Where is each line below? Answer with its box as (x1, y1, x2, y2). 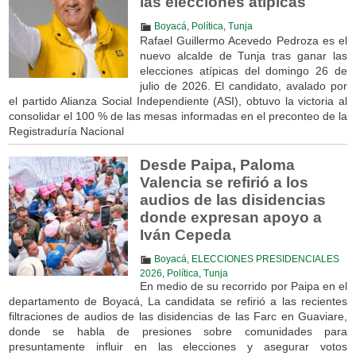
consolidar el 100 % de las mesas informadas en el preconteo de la (8, 109, 348, 122)
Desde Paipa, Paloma (139, 156, 295, 173)
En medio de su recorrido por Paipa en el (139, 279, 348, 292)
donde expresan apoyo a (139, 208, 322, 226)
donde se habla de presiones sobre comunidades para (8, 324, 348, 338)
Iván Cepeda (139, 226, 231, 243)
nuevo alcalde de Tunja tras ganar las (139, 48, 348, 62)
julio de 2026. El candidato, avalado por (139, 79, 348, 92)
